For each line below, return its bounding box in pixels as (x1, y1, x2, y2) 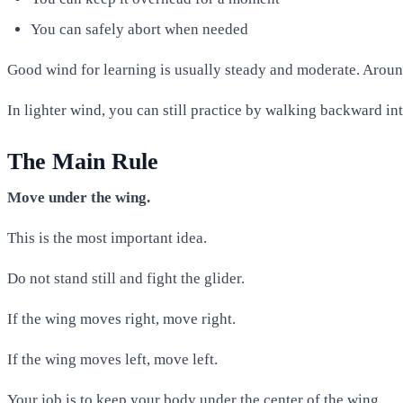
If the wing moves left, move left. (7, 351, 218, 369)
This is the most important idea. (7, 229, 207, 247)
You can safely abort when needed (30, 21, 248, 39)
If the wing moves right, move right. (7, 310, 236, 328)
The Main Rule (7, 148, 158, 175)
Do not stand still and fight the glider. (7, 270, 245, 288)
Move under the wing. (7, 189, 150, 207)
